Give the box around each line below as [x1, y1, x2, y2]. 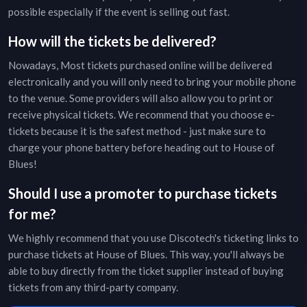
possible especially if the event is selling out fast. [8, 5, 230, 18]
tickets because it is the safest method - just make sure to [8, 125, 266, 137]
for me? [8, 206, 56, 222]
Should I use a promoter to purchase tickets [8, 185, 277, 201]
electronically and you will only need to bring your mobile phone [8, 75, 296, 88]
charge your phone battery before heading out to [8, 141, 233, 153]
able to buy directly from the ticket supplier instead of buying [8, 265, 284, 277]
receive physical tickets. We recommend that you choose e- [8, 108, 275, 121]
